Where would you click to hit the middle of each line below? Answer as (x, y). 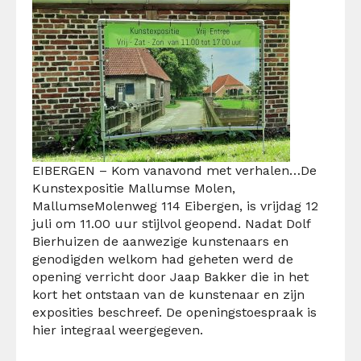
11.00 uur (109, 223)
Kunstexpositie (80, 188)
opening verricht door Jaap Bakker (141, 276)
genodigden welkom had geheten (135, 259)
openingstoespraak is (251, 312)
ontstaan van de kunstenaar (172, 294)
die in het (280, 276)
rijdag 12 (293, 205)
